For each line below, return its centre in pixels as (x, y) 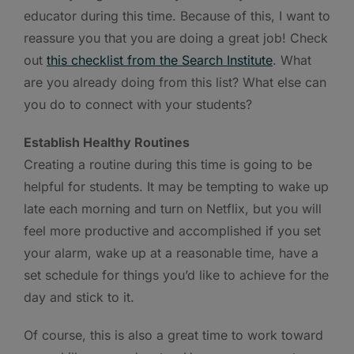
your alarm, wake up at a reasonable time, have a (171, 252)
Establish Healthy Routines (107, 142)
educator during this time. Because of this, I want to (177, 15)
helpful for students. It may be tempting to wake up (176, 186)
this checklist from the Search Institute (160, 60)
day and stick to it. (79, 297)
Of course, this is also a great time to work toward (173, 335)
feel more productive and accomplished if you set (172, 230)
